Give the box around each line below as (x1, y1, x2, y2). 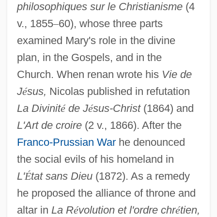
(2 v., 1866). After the (81, 119, 182, 131)
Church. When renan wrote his (16, 68, 162, 80)
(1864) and (140, 102, 194, 114)
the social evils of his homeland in (16, 153, 174, 165)
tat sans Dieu (31, 170, 93, 182)
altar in (16, 203, 51, 216)
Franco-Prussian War (16, 136, 116, 148)
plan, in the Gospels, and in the (16, 51, 162, 63)
